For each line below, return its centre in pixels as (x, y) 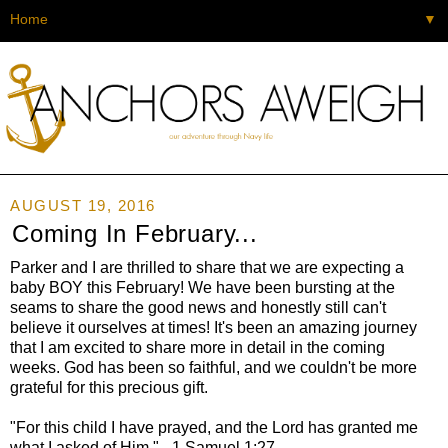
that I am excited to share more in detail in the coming (197, 347)
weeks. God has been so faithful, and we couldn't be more (213, 367)
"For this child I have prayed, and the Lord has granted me (214, 427)
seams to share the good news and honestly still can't (198, 307)
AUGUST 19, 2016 (83, 205)
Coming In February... (135, 233)
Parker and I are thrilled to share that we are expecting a (207, 267)
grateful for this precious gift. (111, 387)
